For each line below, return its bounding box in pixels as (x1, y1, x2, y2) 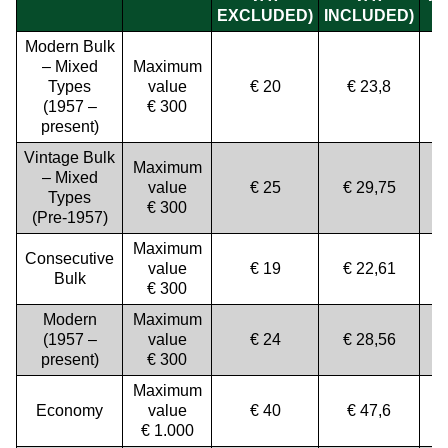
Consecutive (25, 250, 114, 267)
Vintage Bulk (24, 149, 115, 166)
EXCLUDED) (217, 7, 313, 24)
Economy (36, 402, 103, 419)
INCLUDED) (324, 7, 414, 24)
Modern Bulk (24, 38, 115, 55)
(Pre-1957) (31, 209, 108, 226)
